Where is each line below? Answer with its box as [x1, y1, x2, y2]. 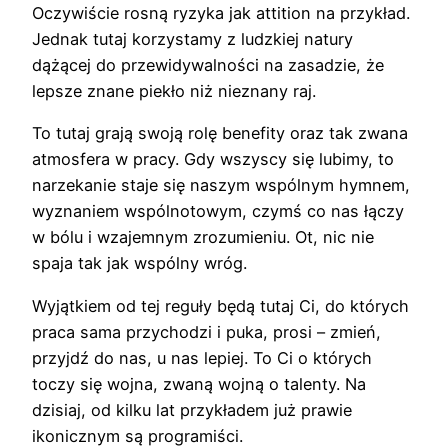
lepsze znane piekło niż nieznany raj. [32, 81, 316, 102]
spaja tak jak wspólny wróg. [32, 253, 247, 274]
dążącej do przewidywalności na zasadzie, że [32, 55, 384, 76]
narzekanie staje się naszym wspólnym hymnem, [32, 175, 410, 196]
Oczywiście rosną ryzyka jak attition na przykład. [32, 3, 410, 24]
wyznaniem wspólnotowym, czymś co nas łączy [32, 201, 404, 222]
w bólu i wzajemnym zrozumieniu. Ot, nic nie [32, 227, 374, 248]
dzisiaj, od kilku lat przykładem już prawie [32, 399, 352, 420]
